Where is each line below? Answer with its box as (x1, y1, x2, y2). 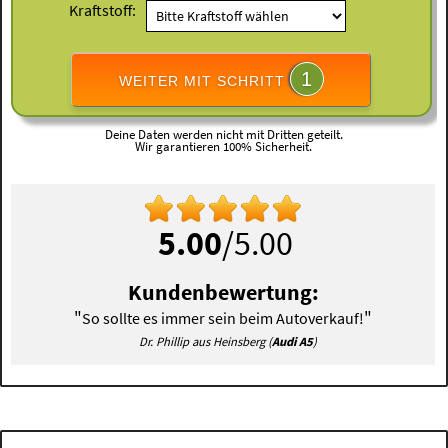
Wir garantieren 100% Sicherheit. (135, 139, 313, 155)
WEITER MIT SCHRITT (118, 72, 290, 89)
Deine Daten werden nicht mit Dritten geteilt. (104, 127, 343, 143)
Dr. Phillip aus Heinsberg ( (139, 334, 273, 350)
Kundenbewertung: (127, 279, 319, 307)
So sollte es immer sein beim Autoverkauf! (82, 308, 365, 329)
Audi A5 (272, 334, 314, 350)
